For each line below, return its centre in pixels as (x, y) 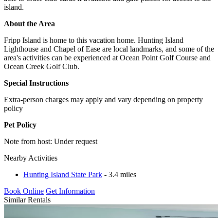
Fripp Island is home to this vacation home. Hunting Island (94, 40)
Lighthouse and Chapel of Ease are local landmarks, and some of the (109, 49)
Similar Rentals (27, 200)
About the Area (29, 23)
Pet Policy (20, 125)
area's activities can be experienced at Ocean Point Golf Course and (107, 57)
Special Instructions (36, 83)
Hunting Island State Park (63, 174)
